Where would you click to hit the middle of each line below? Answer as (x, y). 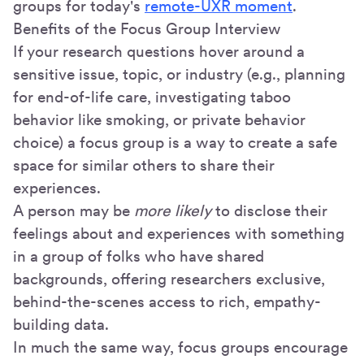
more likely (173, 210)
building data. (61, 324)
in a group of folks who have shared (139, 256)
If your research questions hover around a (159, 51)
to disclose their (269, 210)
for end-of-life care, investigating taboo (152, 97)
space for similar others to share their (144, 165)
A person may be (74, 210)
